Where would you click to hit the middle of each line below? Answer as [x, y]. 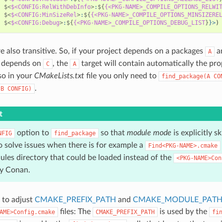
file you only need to [121, 76]
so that [112, 133]
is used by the [183, 211]
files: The [75, 211]
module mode [149, 133]
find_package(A [186, 76]
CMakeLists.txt [59, 76]
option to [33, 133]
